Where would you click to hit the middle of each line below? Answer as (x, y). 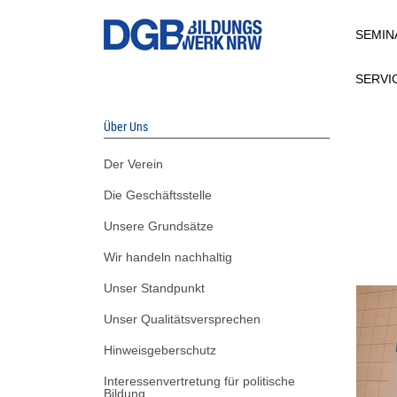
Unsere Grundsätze (159, 226)
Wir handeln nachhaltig (168, 257)
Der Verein (133, 163)
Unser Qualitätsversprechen (182, 319)
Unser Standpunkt (154, 288)
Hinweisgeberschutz (160, 350)
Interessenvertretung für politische (199, 381)
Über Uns (126, 127)
